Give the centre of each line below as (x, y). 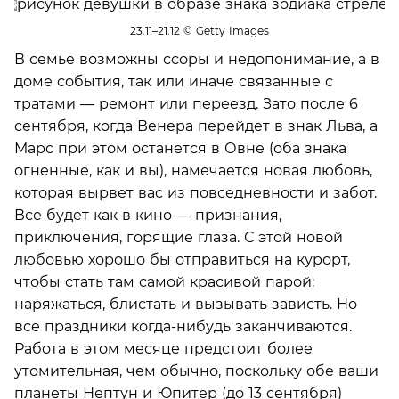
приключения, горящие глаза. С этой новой (179, 237)
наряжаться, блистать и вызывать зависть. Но (186, 304)
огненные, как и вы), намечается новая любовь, (193, 170)
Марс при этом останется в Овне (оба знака (180, 148)
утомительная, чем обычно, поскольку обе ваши (196, 370)
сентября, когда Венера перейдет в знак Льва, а (196, 126)
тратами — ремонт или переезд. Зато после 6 (186, 103)
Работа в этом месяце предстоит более (163, 348)
